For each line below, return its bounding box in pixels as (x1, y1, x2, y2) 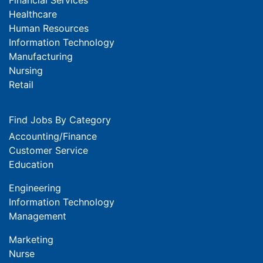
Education (9, 158, 53, 170)
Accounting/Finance (9, 130, 97, 142)
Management (9, 210, 66, 222)
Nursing (9, 64, 43, 76)
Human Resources (9, 22, 89, 34)
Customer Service (9, 144, 88, 156)
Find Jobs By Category (9, 113, 111, 126)
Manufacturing (9, 50, 73, 62)
